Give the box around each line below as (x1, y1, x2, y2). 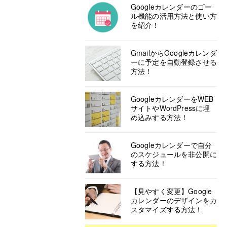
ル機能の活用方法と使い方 (131, 11, 217, 21)
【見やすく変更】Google (131, 186, 212, 196)
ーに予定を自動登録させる (131, 57, 217, 67)
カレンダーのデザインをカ (131, 195, 217, 205)
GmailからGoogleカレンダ (131, 48, 217, 58)
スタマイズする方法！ (131, 204, 203, 214)
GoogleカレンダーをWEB (131, 94, 214, 104)
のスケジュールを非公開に (131, 149, 217, 159)
